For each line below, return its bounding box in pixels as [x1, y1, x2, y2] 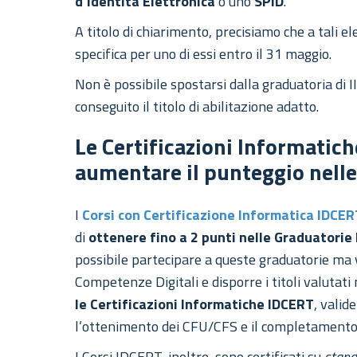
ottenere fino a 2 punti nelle [88, 226, 272, 249]
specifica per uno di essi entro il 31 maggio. [75, 43, 332, 65]
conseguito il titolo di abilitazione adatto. [75, 96, 320, 118]
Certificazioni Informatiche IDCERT [90, 293, 315, 316]
